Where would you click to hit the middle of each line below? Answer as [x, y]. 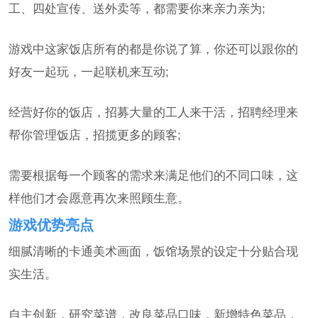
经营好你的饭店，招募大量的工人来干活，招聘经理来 [154, 113]
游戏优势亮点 [51, 225]
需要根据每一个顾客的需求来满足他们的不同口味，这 [154, 176]
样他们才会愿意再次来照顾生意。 [99, 198]
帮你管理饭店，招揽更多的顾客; [95, 135]
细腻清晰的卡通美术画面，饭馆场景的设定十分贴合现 [154, 251]
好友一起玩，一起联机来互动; [89, 72]
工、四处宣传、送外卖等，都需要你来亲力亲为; [137, 9]
